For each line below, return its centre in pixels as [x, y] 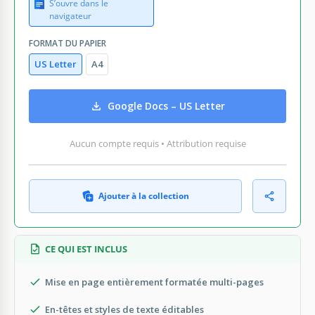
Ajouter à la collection [143, 195]
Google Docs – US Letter [166, 106]
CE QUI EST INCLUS [86, 249]
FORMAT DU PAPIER [67, 43]
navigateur [70, 15]
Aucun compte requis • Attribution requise [157, 143]
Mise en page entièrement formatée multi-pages [154, 282]
